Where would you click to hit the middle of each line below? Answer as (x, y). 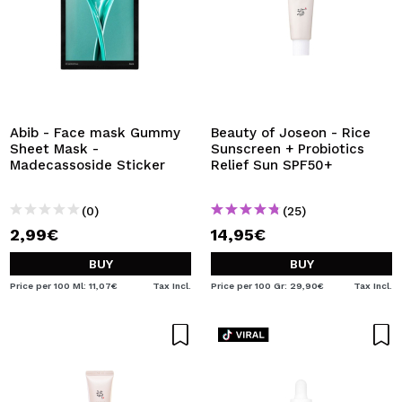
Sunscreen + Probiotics (288, 149)
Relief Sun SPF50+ (271, 165)
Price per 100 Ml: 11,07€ (64, 286)
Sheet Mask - (54, 149)
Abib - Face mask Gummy (95, 133)
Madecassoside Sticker (87, 165)
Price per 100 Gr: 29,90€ (267, 286)
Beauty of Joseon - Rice (291, 133)
